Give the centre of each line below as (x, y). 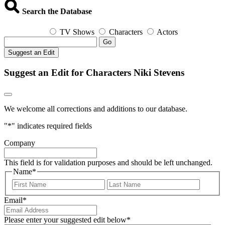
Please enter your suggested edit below (65, 219)
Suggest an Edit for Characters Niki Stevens (94, 72)
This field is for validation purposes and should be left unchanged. (108, 163)
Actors (167, 32)
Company (20, 143)
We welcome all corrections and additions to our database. (96, 109)
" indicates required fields (52, 126)
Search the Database (56, 11)
